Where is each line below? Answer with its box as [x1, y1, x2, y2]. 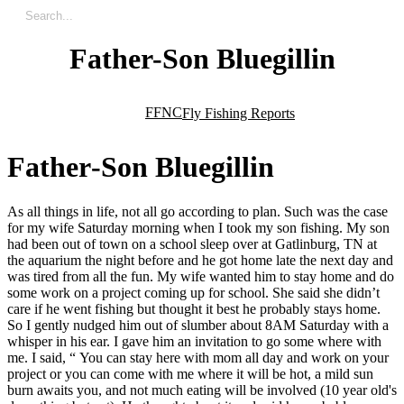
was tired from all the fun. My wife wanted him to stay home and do [7, 268, 394, 284]
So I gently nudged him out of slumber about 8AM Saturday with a [7, 317, 389, 333]
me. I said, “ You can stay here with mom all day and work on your [7, 349, 389, 365]
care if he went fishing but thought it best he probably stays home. [7, 300, 381, 317]
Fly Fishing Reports [182, 105, 295, 121]
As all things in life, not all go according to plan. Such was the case [7, 203, 388, 219]
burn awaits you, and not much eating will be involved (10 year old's [7, 381, 397, 398]
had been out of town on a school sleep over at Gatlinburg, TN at [7, 235, 377, 252]
